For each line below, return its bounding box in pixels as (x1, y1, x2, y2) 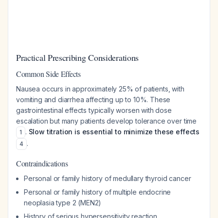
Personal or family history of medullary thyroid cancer (24, 174, 191, 182)
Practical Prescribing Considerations (16, 52, 139, 63)
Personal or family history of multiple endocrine (24, 188, 171, 196)
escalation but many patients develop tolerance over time (16, 117, 197, 125)
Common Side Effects (16, 69, 81, 79)
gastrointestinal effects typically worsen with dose (16, 106, 172, 114)
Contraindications (16, 158, 68, 168)
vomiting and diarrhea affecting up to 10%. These (16, 95, 171, 104)
